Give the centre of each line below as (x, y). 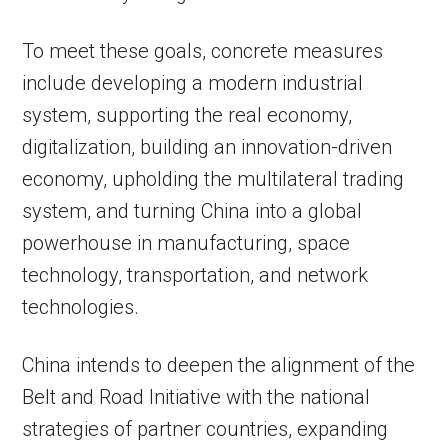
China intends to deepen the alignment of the (219, 365)
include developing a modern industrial (193, 83)
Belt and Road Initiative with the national (196, 397)
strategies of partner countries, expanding (205, 429)
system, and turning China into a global (192, 211)
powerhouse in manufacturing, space (186, 243)
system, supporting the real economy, (187, 115)
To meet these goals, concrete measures (203, 51)
